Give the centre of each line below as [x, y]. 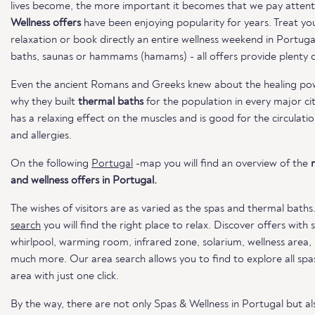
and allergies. [41, 136]
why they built [44, 102]
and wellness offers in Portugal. [84, 181]
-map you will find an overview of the [222, 164]
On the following [51, 164]
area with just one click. [65, 276]
